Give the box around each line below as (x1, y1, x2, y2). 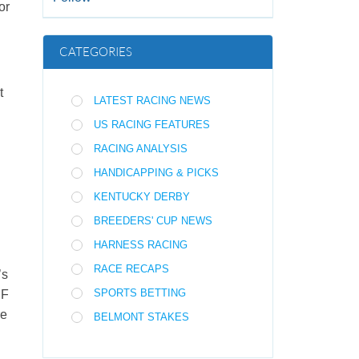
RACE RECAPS (94, 263, 170, 275)
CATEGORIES (59, 44, 133, 59)
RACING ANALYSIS (94, 143, 188, 155)
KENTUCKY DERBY (94, 191, 191, 203)
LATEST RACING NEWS (94, 95, 212, 107)
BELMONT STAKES (94, 311, 190, 323)
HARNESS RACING (94, 239, 188, 251)
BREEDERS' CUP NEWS (94, 215, 213, 227)
